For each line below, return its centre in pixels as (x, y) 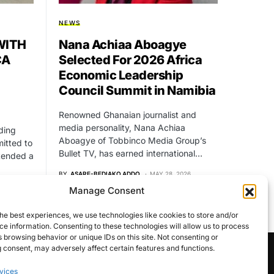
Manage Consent (107, 191)
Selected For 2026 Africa (130, 60)
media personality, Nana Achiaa (122, 128)
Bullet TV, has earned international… (131, 154)
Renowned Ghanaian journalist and (128, 115)
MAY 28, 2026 (170, 174)
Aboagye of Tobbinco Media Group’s (132, 141)
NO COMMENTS (96, 183)
